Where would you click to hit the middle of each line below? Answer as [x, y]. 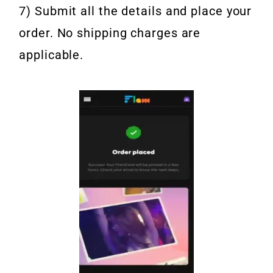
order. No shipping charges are [110, 33]
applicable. [51, 55]
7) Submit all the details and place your [136, 11]
